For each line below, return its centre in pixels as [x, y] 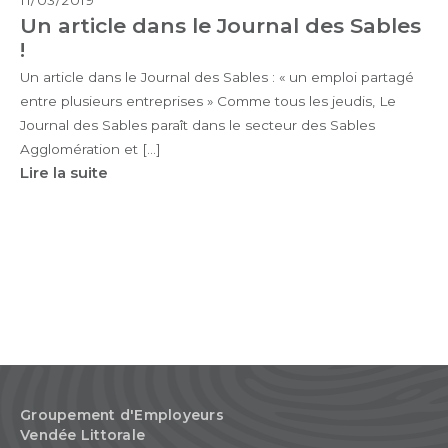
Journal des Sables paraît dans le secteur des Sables [197, 124]
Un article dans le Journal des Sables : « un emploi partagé [217, 76]
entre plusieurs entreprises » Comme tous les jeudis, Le [208, 100]
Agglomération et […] [90, 148]
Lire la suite [64, 172]
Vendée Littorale [83, 434]
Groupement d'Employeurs [122, 414]
